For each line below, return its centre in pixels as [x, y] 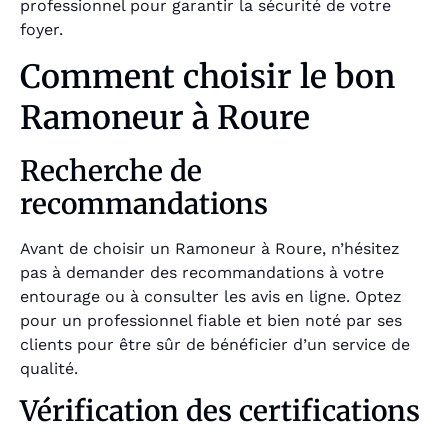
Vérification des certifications [220, 411]
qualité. [49, 368]
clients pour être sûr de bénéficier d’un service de [215, 344]
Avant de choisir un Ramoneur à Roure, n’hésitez [210, 248]
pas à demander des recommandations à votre [202, 272]
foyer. [41, 30]
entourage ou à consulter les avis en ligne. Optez [211, 296]
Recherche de [111, 170]
